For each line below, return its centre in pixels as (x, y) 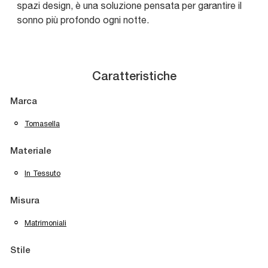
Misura (25, 201)
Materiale (31, 152)
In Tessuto (42, 173)
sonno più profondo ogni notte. (83, 20)
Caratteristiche (134, 77)
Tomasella (42, 124)
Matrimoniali (45, 223)
